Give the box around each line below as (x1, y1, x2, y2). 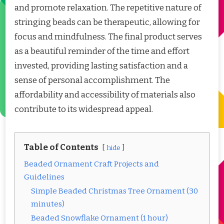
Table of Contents (24, 142, 98, 153)
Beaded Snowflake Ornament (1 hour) (31, 213, 168, 223)
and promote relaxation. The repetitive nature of (14, 2, 201, 13)
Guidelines (24, 172, 64, 182)
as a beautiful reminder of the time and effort (14, 46, 189, 57)
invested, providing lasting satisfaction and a (14, 60, 188, 71)
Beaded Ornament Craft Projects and (24, 159, 159, 169)
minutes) (31, 199, 64, 209)
